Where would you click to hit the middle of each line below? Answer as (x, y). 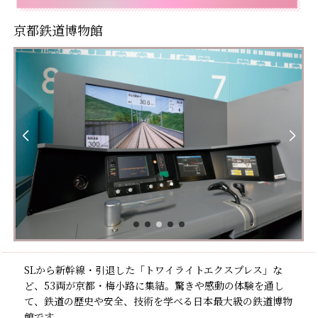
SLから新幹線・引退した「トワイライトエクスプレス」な (154, 277)
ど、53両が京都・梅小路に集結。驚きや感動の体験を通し (154, 293)
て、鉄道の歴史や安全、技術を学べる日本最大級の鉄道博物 (159, 308)
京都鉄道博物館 (59, 37)
